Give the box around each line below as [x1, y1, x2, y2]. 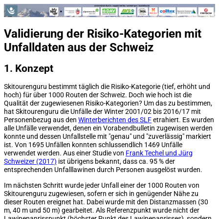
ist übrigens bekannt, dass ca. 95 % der [57, 157, 175, 166]
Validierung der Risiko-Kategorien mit [4, 26, 201, 41]
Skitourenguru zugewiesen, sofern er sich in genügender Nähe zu [4, 189, 198, 198]
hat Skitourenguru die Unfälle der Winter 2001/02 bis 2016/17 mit [4, 108, 201, 116]
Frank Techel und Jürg [126, 149, 193, 158]
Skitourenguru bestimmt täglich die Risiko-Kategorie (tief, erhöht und [4, 83, 210, 91]
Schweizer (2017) [4, 157, 57, 166]
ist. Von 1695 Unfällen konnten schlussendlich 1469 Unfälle [4, 141, 182, 150]
